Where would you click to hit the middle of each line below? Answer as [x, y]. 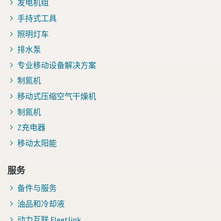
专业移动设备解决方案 [57, 65]
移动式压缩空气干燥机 [57, 96]
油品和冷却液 [41, 203]
